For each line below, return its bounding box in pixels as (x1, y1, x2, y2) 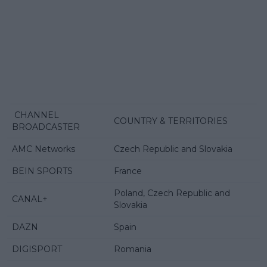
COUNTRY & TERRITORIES (114, 115, 228, 126)
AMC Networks (12, 143, 77, 154)
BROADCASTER (12, 121, 80, 132)
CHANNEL (12, 109, 59, 120)
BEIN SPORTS (12, 165, 73, 176)
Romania (114, 243, 151, 254)
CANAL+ (12, 193, 48, 204)
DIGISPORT (12, 243, 62, 254)
